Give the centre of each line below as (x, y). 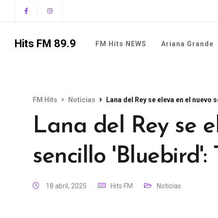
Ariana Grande (187, 44)
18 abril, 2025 (66, 186)
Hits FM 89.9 (45, 44)
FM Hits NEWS (121, 44)
